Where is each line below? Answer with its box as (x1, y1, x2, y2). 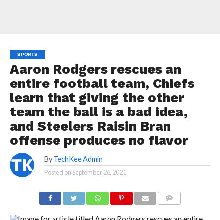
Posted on (44, 168, 71, 176)
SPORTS (17, 52, 38, 57)
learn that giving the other (9, 90, 184, 106)
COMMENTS (161, 207, 194, 213)
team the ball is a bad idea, (9, 104, 188, 120)
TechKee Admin (53, 155, 103, 163)
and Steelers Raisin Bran (9, 118, 171, 134)
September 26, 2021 (72, 168, 126, 176)
